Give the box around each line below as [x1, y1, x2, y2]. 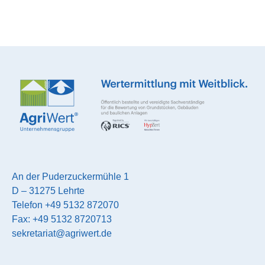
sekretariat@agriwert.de [12, 228, 112, 238]
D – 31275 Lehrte [12, 185, 85, 196]
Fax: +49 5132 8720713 [12, 214, 112, 224]
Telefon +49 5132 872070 [12, 199, 119, 210]
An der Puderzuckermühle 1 [12, 171, 129, 182]
